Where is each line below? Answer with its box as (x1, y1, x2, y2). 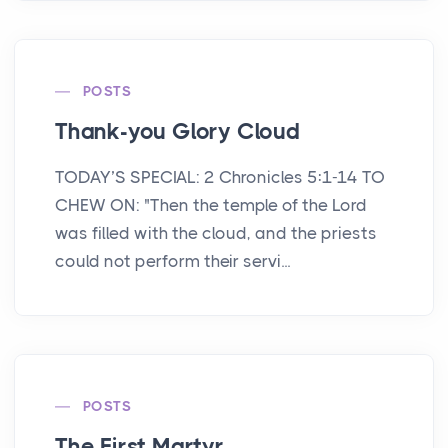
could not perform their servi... (55, 251, 290, 272)
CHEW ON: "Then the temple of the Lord (55, 195, 367, 216)
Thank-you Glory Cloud (55, 118, 300, 146)
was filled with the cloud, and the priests (55, 223, 377, 244)
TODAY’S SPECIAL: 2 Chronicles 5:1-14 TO (55, 167, 385, 188)
